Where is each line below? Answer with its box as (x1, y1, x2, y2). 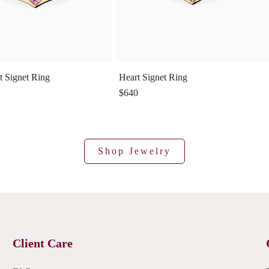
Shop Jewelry (98, 146, 171, 157)
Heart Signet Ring (119, 72, 187, 83)
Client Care (13, 237, 73, 250)
